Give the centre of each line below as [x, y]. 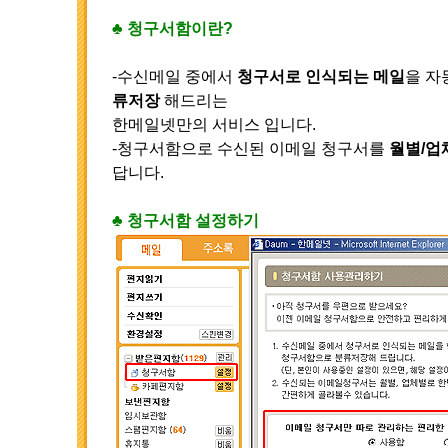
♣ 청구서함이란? [172, 28]
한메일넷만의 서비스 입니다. [214, 124]
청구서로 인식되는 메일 [321, 76]
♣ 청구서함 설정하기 [185, 220]
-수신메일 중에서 [174, 76]
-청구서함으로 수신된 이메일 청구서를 [250, 148]
